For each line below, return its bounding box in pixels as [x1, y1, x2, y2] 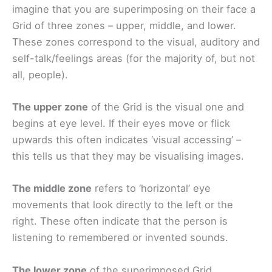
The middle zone [12, 182, 92, 195]
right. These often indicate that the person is [12, 215, 228, 228]
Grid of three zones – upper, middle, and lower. [12, 19, 236, 32]
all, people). [12, 68, 68, 81]
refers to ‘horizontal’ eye [92, 182, 211, 195]
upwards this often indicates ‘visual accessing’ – [12, 134, 241, 146]
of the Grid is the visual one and [88, 101, 244, 114]
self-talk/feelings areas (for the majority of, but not [12, 52, 255, 64]
